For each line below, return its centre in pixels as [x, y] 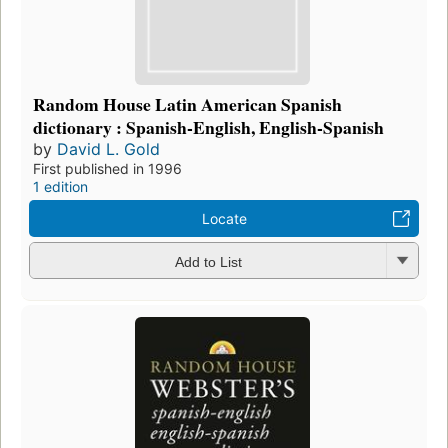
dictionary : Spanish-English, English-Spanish [208, 127]
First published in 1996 [107, 169]
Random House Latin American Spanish [187, 104]
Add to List [208, 261]
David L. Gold [108, 149]
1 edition [60, 187]
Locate [224, 219]
